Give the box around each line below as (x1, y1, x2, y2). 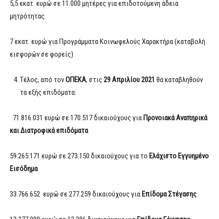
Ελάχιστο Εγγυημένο (149, 152, 209, 161)
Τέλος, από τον (20, 75, 66, 85)
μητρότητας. (10, 12, 46, 21)
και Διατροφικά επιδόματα (10, 126, 88, 135)
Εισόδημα (10, 164, 38, 174)
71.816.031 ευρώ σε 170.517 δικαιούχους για (11, 113, 143, 123)
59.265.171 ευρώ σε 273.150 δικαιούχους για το (10, 152, 149, 161)
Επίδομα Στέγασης (142, 190, 197, 199)
